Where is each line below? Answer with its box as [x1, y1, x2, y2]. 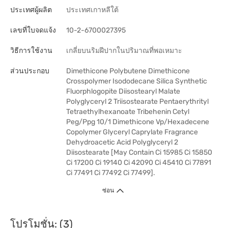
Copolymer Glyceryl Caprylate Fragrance [66, 128, 198, 136]
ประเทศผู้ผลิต [10, 6, 52, 14]
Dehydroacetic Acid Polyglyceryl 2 [66, 138, 178, 147]
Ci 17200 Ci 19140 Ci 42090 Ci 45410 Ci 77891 [66, 158, 211, 167]
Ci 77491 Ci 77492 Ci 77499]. [66, 168, 155, 177]
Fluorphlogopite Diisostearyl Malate [66, 87, 180, 96]
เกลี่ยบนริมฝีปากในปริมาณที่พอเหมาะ [66, 46, 182, 55]
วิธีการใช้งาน [10, 46, 52, 55]
